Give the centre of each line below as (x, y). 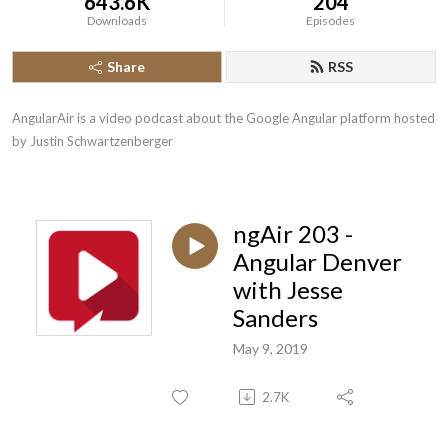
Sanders (275, 317)
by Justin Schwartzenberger (92, 141)
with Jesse (288, 289)
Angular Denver (317, 261)
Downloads (117, 20)
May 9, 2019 (270, 348)
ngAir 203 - (293, 233)
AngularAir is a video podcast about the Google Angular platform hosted (223, 118)
